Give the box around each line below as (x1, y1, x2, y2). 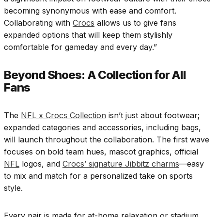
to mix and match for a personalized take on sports (4, 171, 193, 181)
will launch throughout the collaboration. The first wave (4, 135, 209, 145)
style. (4, 183, 23, 193)
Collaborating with (4, 18, 73, 28)
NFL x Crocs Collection (21, 110, 106, 121)
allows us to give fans (94, 18, 176, 28)
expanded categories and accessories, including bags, (4, 123, 201, 133)
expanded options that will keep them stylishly (4, 30, 172, 40)
